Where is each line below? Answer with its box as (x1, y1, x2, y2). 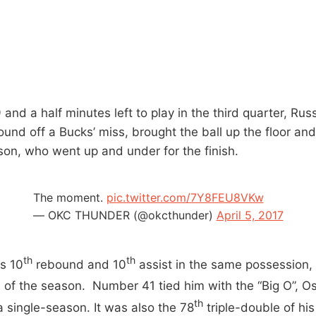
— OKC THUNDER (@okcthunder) (32, 207, 217, 222)
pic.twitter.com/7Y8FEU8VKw (106, 190, 264, 205)
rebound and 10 (32, 257, 126, 272)
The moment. (32, 190, 107, 205)
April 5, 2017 (216, 207, 284, 222)
